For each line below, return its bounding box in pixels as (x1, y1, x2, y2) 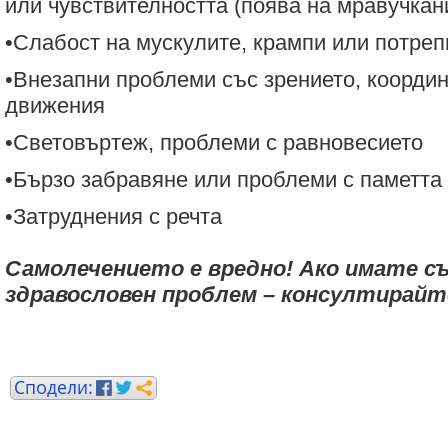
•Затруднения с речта (5, 204, 222, 229)
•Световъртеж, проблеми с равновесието (5, 130, 423, 155)
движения (5, 93, 105, 118)
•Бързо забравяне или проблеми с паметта (5, 167, 442, 192)
